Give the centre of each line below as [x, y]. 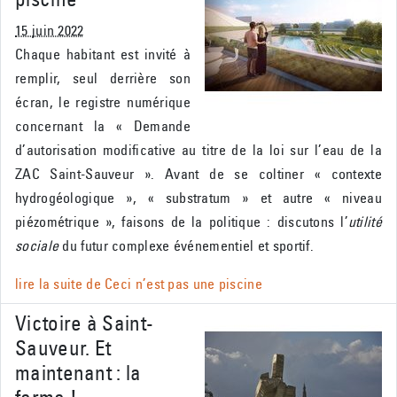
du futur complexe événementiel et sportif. [187, 246]
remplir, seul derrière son [103, 78]
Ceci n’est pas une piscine [183, 284]
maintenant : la [78, 373]
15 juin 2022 [50, 31]
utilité [365, 222]
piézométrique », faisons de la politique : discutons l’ [182, 222]
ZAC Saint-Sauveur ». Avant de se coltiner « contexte [198, 174]
